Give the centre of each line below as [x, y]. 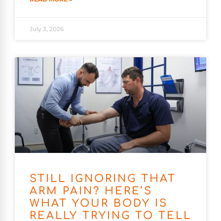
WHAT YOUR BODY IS [99, 203]
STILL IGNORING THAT [103, 179]
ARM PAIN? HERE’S [91, 191]
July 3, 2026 [47, 29]
